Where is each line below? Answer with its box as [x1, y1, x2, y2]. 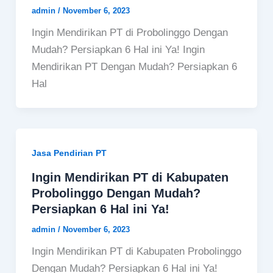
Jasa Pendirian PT [31, 147, 107, 158]
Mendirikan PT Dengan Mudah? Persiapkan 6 [31, 60, 237, 73]
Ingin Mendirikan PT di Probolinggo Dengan [31, 26, 228, 38]
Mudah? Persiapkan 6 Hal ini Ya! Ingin [31, 43, 205, 55]
